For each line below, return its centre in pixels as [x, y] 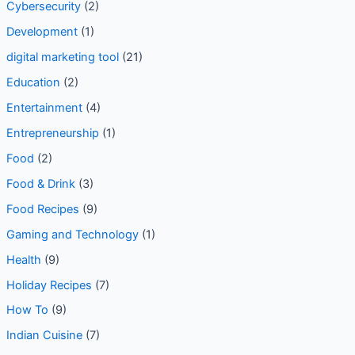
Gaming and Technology [72, 234]
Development [42, 32]
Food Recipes [42, 209]
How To [27, 310]
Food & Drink [40, 183]
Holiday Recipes [49, 285]
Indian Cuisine [44, 336]
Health [23, 260]
